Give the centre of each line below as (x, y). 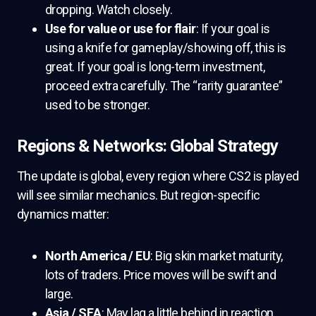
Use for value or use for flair (121, 29)
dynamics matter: (63, 214)
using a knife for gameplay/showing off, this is (166, 48)
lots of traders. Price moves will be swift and (161, 275)
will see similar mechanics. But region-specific (139, 195)
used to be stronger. (98, 105)
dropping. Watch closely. (109, 10)
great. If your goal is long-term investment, (155, 67)
